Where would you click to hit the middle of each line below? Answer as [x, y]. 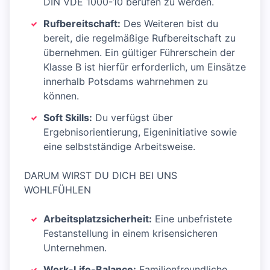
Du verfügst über [133, 118]
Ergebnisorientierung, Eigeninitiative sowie [140, 132]
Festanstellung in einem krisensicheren [130, 234]
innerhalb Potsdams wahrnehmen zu [126, 82]
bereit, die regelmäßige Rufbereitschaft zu [140, 38]
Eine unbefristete [192, 219]
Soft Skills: [68, 118]
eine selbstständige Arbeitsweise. [119, 147]
